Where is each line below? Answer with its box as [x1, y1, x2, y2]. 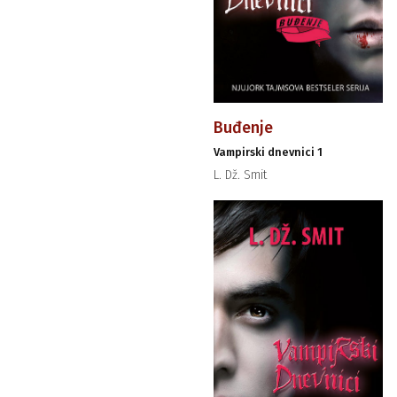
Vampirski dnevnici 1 [213, 145, 323, 160]
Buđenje [213, 118, 273, 138]
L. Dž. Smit [213, 167, 267, 183]
